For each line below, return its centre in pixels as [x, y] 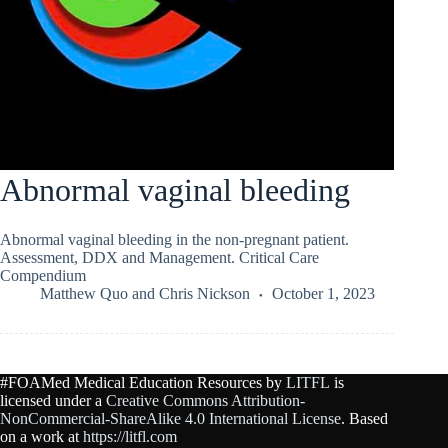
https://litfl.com [130, 436]
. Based [364, 418]
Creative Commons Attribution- [205, 400]
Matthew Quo [84, 293]
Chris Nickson [204, 293]
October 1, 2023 [323, 293]
